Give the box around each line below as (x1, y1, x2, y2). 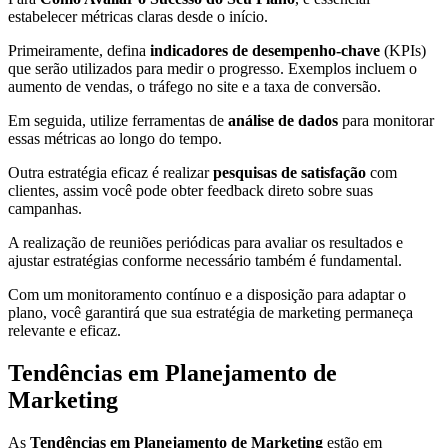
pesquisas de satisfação (213, 164, 366, 182)
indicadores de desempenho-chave (150, 42, 380, 60)
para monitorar (338, 112, 434, 130)
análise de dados (228, 112, 338, 130)
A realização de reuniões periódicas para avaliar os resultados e (8, 234, 403, 252)
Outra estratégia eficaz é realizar (8, 164, 213, 182)
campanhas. (8, 200, 82, 218)
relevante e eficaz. (8, 322, 121, 340)
